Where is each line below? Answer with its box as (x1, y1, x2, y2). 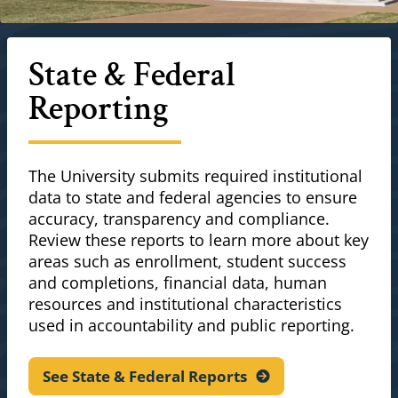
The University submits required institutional (28, 164, 362, 187)
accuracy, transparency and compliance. (28, 207, 330, 229)
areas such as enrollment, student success (28, 250, 346, 272)
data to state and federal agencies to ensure (28, 186, 357, 208)
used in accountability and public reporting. (28, 314, 359, 336)
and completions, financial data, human (28, 271, 327, 293)
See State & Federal (43, 365, 188, 386)
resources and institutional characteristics (28, 292, 342, 314)
